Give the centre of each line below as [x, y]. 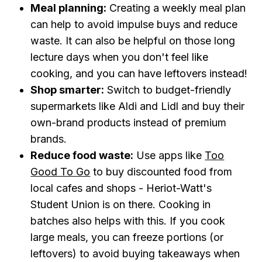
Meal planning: [69, 8]
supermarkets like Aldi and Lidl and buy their [138, 106]
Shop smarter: [68, 90]
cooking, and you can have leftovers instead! [139, 73]
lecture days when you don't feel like [120, 57]
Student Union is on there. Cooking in [121, 204]
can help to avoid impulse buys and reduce [134, 24]
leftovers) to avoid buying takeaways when [135, 254]
